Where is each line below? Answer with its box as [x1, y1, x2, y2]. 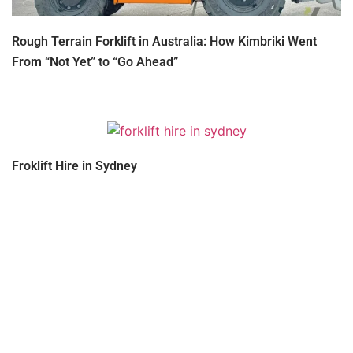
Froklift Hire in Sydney [12, 158, 137, 173]
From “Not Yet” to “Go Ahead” [12, 54, 178, 70]
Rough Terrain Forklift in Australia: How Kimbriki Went [12, 34, 317, 50]
